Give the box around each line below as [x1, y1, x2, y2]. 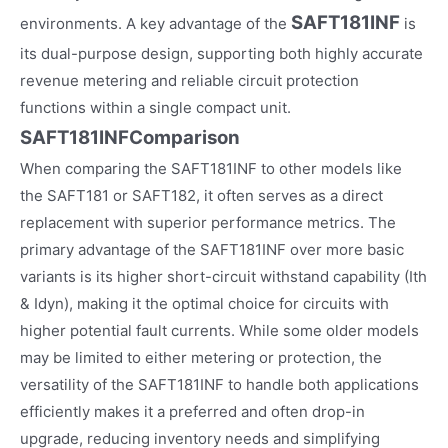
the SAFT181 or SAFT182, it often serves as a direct [20, 185, 383, 205]
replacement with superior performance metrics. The [20, 212, 396, 232]
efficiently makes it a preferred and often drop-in [20, 401, 365, 421]
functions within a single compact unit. [20, 97, 291, 117]
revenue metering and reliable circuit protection [20, 70, 359, 90]
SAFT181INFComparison [20, 125, 240, 149]
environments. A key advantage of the [20, 13, 291, 33]
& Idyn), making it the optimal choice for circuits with [20, 293, 389, 313]
